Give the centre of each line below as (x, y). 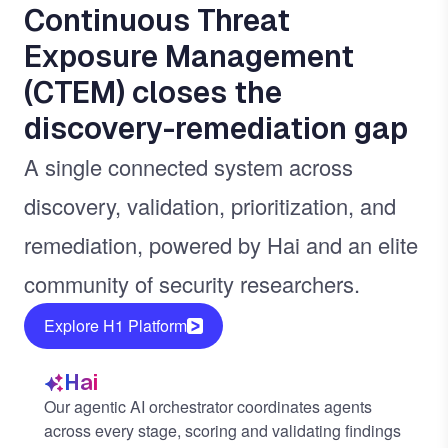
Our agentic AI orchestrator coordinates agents (208, 406)
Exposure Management (189, 56)
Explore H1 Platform (115, 325)
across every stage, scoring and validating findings (222, 430)
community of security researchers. (192, 283)
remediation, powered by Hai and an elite (221, 244)
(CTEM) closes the (153, 92)
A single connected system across (188, 166)
